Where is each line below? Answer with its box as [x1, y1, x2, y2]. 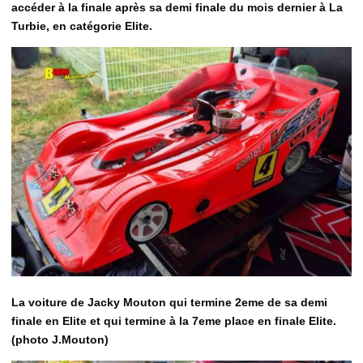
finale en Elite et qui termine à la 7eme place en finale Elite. [11, 314, 336, 328]
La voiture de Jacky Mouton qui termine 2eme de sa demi [11, 296, 327, 310]
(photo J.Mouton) [11, 333, 109, 347]
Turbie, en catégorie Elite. [11, 19, 152, 32]
